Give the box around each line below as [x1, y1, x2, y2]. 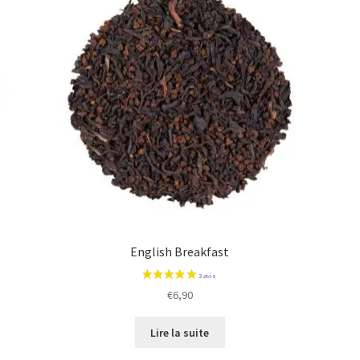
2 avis [67, 177, 97, 191]
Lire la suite [150, 325, 210, 340]
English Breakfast [130, 243, 230, 260]
